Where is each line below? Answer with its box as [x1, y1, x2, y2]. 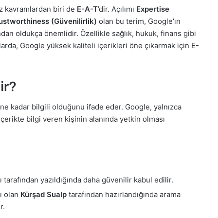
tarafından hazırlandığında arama [67, 189, 181, 199]
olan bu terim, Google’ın [97, 17, 181, 26]
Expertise [136, 4, 169, 14]
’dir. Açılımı [98, 4, 136, 14]
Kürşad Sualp [20, 189, 67, 199]
